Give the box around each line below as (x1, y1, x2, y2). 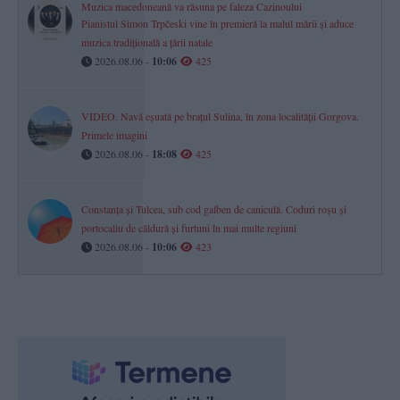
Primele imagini (81, 128, 147, 143)
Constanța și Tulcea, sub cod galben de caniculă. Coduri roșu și (81, 202, 346, 217)
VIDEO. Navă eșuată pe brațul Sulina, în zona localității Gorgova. (81, 109, 359, 124)
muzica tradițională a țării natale (81, 35, 212, 50)
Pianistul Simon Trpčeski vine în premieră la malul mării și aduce (81, 16, 354, 31)
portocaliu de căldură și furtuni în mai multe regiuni (81, 221, 296, 236)
